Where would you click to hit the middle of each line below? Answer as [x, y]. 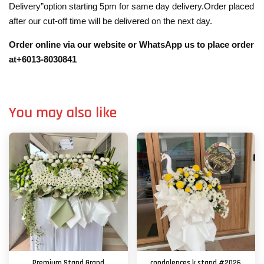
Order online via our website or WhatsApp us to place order [131, 44]
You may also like [63, 113]
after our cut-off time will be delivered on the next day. [112, 21]
